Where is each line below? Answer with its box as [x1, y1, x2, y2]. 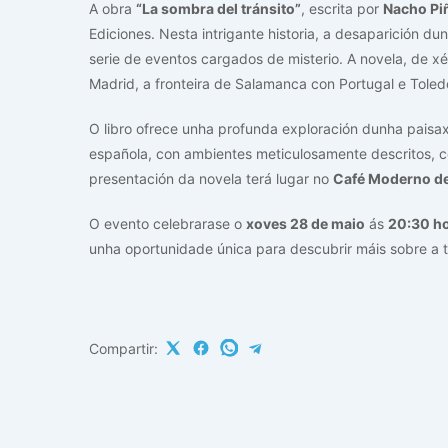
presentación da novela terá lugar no [89, 169, 333, 187]
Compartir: [89, 339, 158, 357]
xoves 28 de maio [246, 214, 365, 232]
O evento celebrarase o [89, 214, 246, 232]
